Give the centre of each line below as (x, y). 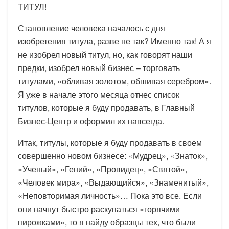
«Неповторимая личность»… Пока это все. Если (110, 195)
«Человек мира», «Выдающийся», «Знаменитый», (113, 182)
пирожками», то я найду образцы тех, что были (107, 222)
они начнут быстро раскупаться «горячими (99, 209)
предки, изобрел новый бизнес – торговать (99, 67)
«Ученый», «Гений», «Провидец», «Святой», (102, 169)
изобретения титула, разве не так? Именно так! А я (114, 41)
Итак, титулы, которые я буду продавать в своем (110, 142)
